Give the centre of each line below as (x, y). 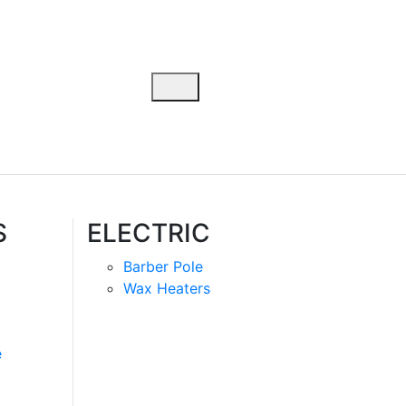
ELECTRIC (149, 233)
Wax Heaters (167, 288)
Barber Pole (163, 266)
